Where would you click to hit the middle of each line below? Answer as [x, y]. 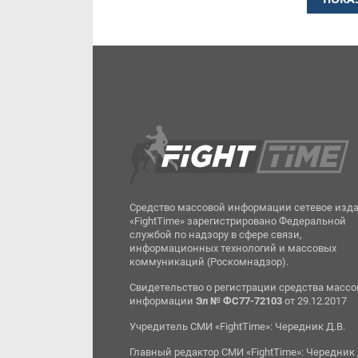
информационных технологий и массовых [233, 248]
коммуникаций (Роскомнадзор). [209, 262]
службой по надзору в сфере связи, [216, 235]
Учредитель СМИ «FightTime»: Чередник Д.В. [238, 326]
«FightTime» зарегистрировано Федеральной [238, 221]
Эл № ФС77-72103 [239, 301]
